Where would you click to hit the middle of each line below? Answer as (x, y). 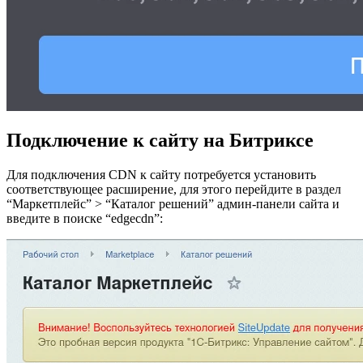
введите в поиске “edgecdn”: (85, 219)
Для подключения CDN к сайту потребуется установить (161, 175)
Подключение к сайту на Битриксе (160, 141)
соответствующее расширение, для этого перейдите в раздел (174, 190)
